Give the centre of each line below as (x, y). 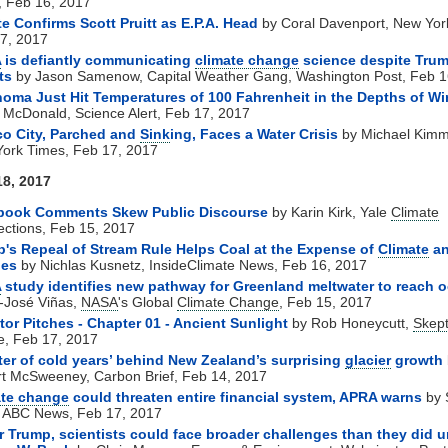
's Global (147, 301)
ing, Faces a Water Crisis (254, 133)
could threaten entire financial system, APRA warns (245, 396)
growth (417, 359)
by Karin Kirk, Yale (329, 211)
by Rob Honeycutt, (350, 322)
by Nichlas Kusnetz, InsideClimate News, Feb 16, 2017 (192, 264)
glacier (368, 359)
